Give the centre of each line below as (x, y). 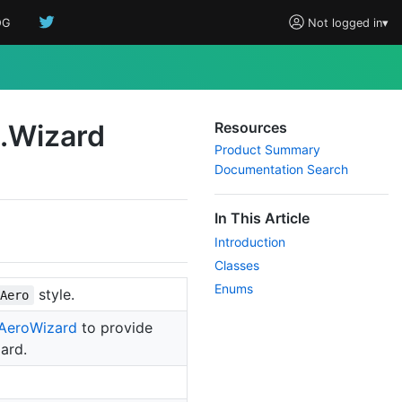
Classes (237, 265)
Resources (251, 127)
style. (54, 294)
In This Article (262, 218)
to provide (114, 327)
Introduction (250, 242)
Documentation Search (281, 169)
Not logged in (343, 22)
